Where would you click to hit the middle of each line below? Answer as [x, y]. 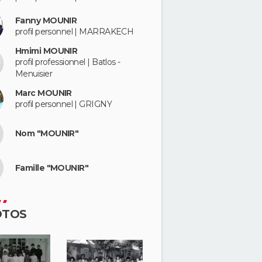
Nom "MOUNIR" [47, 133]
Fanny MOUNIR [46, 20]
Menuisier [34, 74]
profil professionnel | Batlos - [68, 62]
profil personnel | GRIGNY [63, 104]
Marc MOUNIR [44, 93]
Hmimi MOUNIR [46, 51]
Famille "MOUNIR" [52, 168]
